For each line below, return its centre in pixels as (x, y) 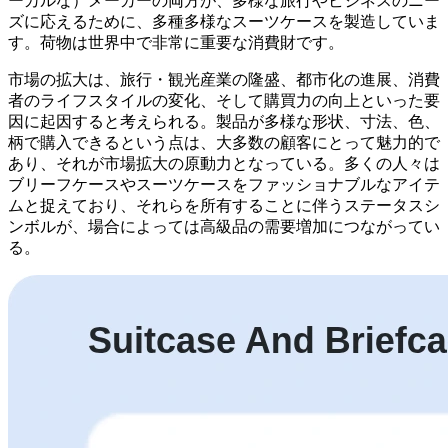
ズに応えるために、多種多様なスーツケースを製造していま (224, 21)
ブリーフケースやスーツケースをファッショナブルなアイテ (224, 184)
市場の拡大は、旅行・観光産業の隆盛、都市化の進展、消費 (224, 79)
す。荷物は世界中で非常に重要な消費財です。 (176, 42)
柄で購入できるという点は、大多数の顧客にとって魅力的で (224, 142)
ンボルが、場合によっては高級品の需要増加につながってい (224, 226)
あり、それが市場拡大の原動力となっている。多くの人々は (224, 163)
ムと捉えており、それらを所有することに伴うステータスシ (224, 205)
